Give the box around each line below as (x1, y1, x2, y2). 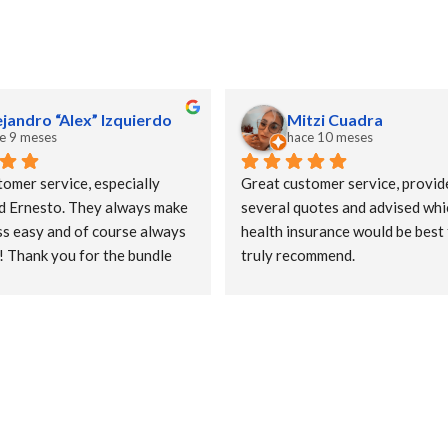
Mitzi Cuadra (287, 110, 383, 130)
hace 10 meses (287, 129, 373, 146)
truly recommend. (241, 245, 355, 264)
